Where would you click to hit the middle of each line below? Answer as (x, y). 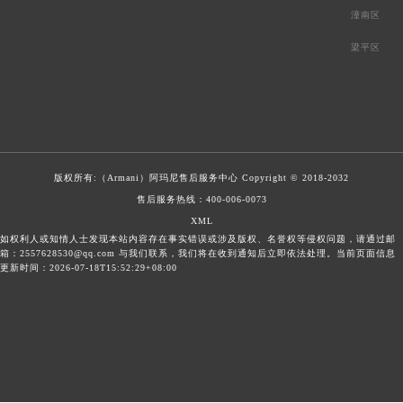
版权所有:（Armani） (102, 178)
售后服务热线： (171, 200)
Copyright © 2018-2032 (294, 178)
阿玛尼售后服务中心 (194, 178)
